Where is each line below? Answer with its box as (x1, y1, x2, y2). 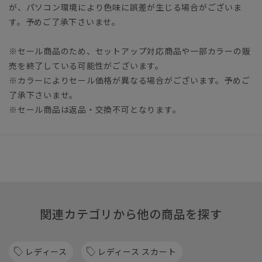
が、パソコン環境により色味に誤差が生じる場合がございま (9, 1, 242, 13)
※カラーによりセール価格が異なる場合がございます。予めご (9, 74, 250, 87)
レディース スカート (97, 246, 177, 258)
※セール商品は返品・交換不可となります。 (9, 104, 181, 116)
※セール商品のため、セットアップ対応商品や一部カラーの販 (9, 45, 251, 57)
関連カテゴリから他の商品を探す (40, 205, 222, 223)
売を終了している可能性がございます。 (9, 60, 164, 72)
